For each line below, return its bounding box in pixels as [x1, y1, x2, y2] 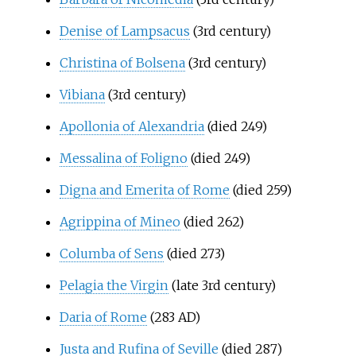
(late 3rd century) [168, 277, 276, 293]
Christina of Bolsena [59, 54, 185, 71]
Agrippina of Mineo [59, 213, 180, 230]
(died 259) [229, 181, 292, 198]
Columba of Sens [59, 245, 164, 261]
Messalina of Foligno [59, 149, 188, 166]
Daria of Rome [59, 308, 147, 325]
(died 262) [180, 213, 244, 230]
